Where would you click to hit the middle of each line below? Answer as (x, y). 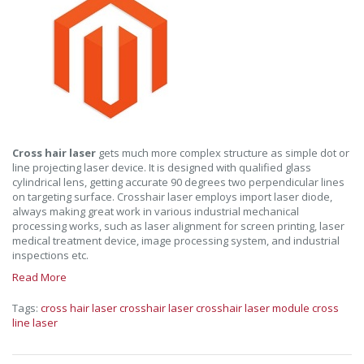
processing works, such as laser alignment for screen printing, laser (178, 226)
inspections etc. (50, 255)
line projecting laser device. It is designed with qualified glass (162, 167)
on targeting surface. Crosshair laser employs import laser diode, (172, 197)
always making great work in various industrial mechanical (156, 211)
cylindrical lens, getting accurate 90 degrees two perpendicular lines (178, 182)
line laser (35, 323)
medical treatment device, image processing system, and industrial (176, 240)
